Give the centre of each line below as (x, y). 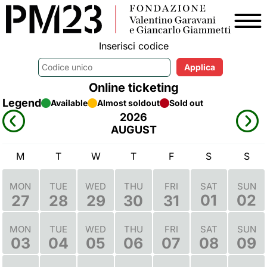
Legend (21, 103)
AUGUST (133, 130)
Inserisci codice (133, 46)
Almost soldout (128, 103)
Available (69, 103)
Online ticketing (133, 88)
